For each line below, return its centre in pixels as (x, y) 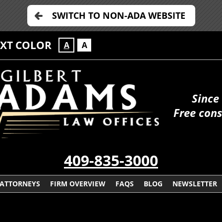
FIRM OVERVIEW (78, 184)
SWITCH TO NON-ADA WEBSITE (118, 15)
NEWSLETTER (195, 184)
